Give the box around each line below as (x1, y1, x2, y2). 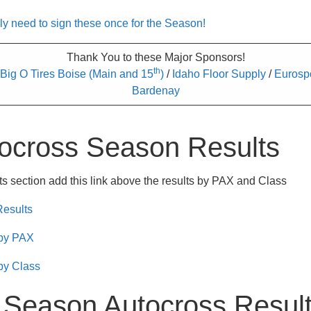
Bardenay (131, 85, 180, 97)
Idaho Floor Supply (171, 68, 266, 81)
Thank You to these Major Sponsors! (66, 51, 245, 64)
